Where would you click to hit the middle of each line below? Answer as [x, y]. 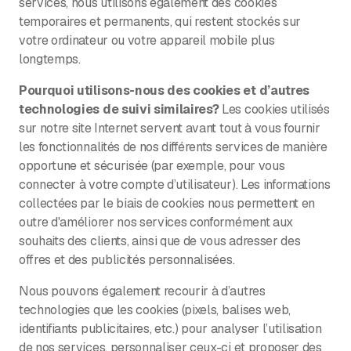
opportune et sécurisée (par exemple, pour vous [152, 165]
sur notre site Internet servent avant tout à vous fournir [170, 128]
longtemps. [50, 59]
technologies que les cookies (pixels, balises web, [155, 309]
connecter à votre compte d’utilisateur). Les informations [175, 184]
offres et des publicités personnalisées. [127, 259]
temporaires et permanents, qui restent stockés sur [160, 21]
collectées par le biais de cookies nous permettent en [167, 203]
